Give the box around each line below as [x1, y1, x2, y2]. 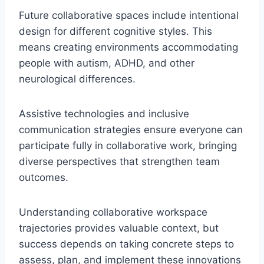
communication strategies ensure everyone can [19, 124, 243, 136]
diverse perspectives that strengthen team [19, 156, 220, 168]
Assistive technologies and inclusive [19, 108, 189, 120]
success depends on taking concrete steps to [19, 238, 234, 250]
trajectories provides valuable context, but [19, 222, 219, 235]
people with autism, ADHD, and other [19, 57, 194, 70]
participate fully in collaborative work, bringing [19, 140, 237, 152]
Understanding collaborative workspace [19, 206, 207, 219]
